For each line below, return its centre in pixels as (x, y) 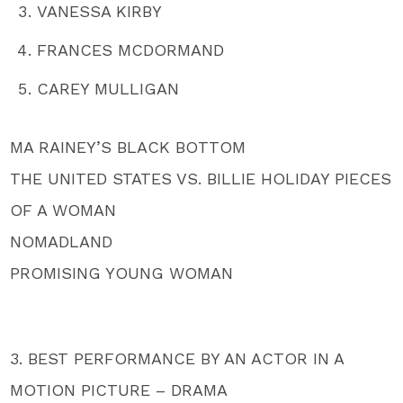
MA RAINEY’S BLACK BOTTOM (128, 147)
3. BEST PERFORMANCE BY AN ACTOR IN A (177, 358)
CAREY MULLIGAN (108, 88)
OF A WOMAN (63, 210)
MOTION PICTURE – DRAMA (119, 390)
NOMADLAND (62, 241)
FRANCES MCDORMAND (131, 49)
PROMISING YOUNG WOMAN (122, 273)
